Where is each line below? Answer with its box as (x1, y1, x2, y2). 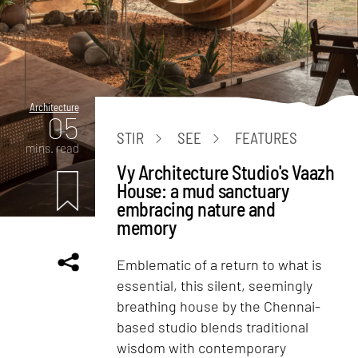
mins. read (25, 140, 79, 155)
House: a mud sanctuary (117, 178, 289, 202)
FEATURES (235, 129, 298, 148)
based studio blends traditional (117, 317, 309, 336)
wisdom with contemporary (117, 338, 287, 356)
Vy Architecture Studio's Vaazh (117, 160, 335, 184)
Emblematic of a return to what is (117, 255, 323, 273)
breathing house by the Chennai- (117, 296, 321, 315)
